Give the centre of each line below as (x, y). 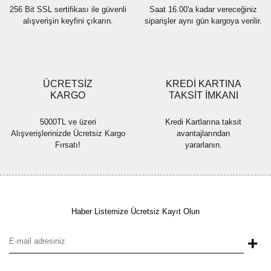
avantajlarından (203, 134)
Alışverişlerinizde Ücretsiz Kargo (68, 134)
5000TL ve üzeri (68, 122)
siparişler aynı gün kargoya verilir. (203, 21)
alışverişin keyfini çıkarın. (68, 21)
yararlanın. (203, 145)
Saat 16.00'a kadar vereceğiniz (203, 10)
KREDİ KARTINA (203, 84)
